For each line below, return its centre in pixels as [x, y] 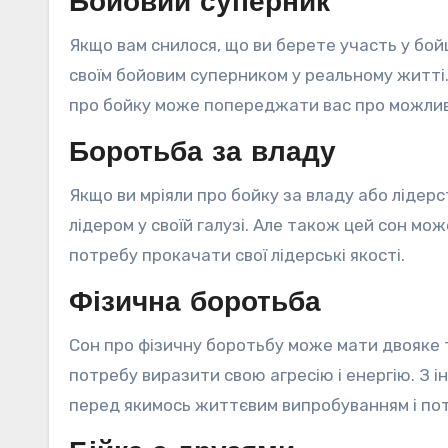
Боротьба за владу [202, 154]
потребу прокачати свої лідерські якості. [237, 255]
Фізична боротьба [195, 304]
